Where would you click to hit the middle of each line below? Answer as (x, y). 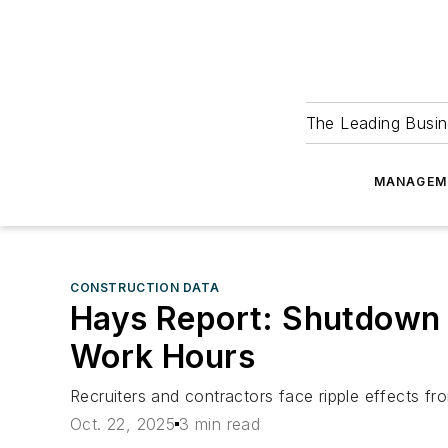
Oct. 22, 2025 (123, 424)
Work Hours (162, 356)
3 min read (220, 424)
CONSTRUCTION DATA (145, 287)
